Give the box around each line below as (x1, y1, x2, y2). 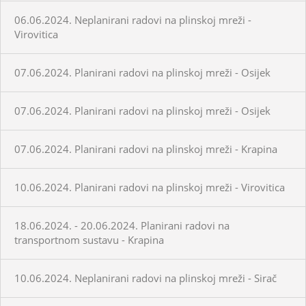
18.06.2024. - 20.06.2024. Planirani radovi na (14, 218, 229, 232)
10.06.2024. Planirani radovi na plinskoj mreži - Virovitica (14, 180, 285, 194)
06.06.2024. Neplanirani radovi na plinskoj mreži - (14, 12, 251, 27)
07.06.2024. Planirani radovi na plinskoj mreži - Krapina (14, 141, 277, 156)
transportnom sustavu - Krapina (14, 232, 164, 247)
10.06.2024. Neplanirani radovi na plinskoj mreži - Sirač (14, 270, 277, 285)
